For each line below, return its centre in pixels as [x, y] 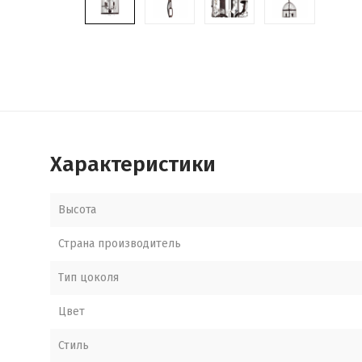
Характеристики [133, 164]
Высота [77, 210]
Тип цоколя [88, 278]
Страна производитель [120, 244]
